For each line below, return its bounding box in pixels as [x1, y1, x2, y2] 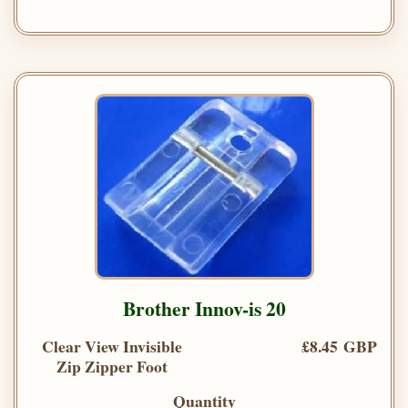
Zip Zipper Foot [56, 353, 168, 378]
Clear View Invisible [42, 333, 182, 358]
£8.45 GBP [301, 333, 377, 358]
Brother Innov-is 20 [122, 293, 286, 322]
